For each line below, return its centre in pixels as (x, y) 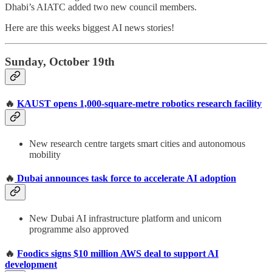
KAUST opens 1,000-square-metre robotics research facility (139, 103)
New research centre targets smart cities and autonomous (137, 143)
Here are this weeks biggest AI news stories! (90, 27)
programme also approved (79, 229)
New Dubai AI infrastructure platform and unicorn (125, 219)
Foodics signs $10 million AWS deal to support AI (118, 253)
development (31, 264)
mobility (45, 154)
